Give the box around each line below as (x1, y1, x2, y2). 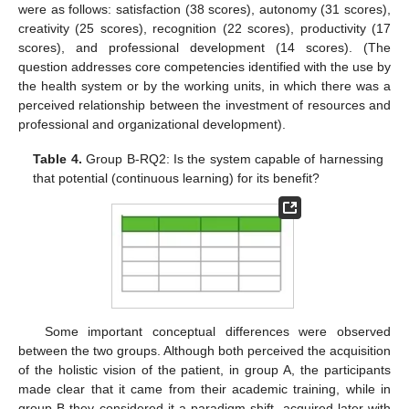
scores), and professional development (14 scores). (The (18, 39, 391, 55)
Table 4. (33, 151, 82, 166)
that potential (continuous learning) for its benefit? (33, 170, 320, 185)
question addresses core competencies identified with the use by (18, 58, 391, 74)
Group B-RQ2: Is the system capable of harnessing (81, 151, 383, 166)
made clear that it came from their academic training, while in (18, 381, 391, 396)
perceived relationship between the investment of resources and (18, 97, 391, 112)
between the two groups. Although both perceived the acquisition (18, 342, 391, 358)
